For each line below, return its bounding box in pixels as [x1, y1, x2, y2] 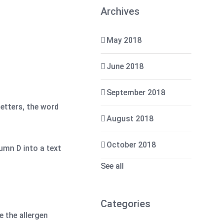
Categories [101, 198, 151, 210]
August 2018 [107, 114, 154, 123]
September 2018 [107, 88, 166, 97]
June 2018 [107, 62, 144, 71]
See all [101, 161, 124, 171]
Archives [101, 5, 140, 17]
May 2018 [107, 36, 142, 45]
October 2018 [107, 140, 156, 149]
